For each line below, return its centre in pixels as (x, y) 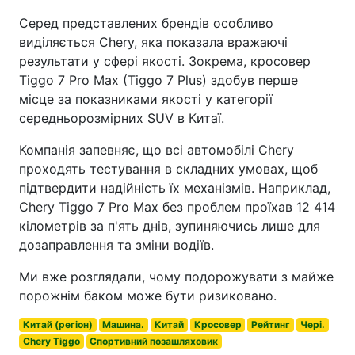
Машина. (124, 324)
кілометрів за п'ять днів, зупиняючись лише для (170, 226)
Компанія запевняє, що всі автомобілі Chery (157, 150)
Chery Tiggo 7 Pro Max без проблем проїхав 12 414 (177, 207)
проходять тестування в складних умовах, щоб (168, 169)
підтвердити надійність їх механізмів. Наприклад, (175, 188)
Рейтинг (271, 324)
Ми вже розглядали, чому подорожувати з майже (176, 277)
